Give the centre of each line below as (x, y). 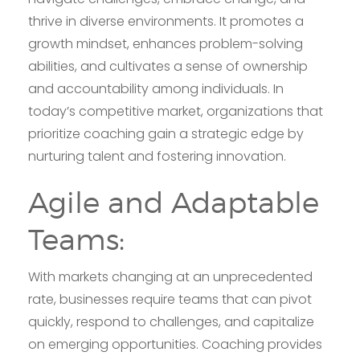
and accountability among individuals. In (156, 88)
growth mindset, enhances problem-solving (166, 43)
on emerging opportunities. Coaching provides (175, 344)
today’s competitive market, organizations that (176, 111)
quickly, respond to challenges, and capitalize (171, 321)
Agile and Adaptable (174, 202)
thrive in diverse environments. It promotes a (166, 21)
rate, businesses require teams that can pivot (170, 299)
